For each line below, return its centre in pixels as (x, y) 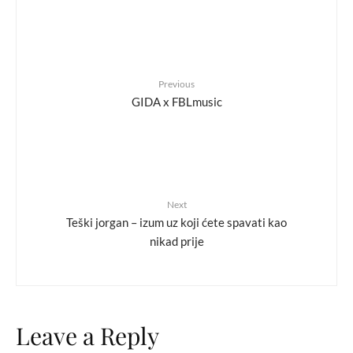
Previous (176, 84)
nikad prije (176, 240)
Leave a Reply (87, 336)
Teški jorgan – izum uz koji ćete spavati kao (176, 221)
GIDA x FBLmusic (176, 101)
